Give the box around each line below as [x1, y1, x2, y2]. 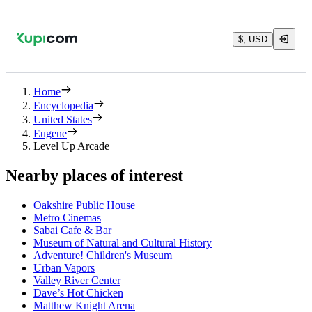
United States [33, 114, 92, 125]
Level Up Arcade [33, 140, 109, 152]
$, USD [238, 33, 267, 45]
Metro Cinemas [33, 211, 101, 224]
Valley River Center [33, 274, 120, 286]
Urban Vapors [33, 261, 95, 274]
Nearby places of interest [6, 166, 183, 185]
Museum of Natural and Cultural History [33, 236, 212, 249]
